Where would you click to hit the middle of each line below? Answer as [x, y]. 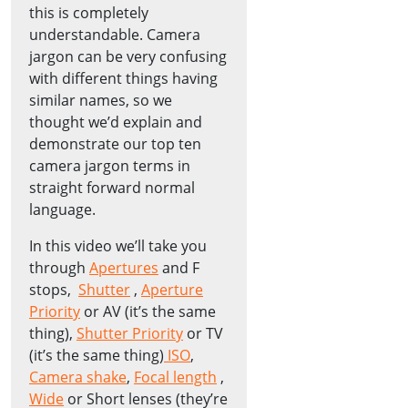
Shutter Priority [130, 333]
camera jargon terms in [110, 165]
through [59, 267]
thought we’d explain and [116, 122]
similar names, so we [101, 100]
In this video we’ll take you [118, 245]
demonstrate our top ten [115, 143]
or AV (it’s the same [148, 311]
